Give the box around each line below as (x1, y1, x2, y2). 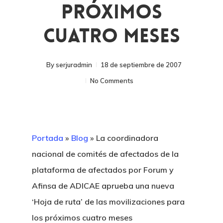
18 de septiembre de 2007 (101, 61, 182, 69)
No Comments (90, 77, 133, 85)
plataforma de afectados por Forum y (32, 165, 174, 175)
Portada (32, 133, 63, 143)
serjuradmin (56, 61, 92, 69)
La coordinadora (96, 133, 158, 143)
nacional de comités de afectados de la (32, 149, 179, 159)
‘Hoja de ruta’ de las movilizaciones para (32, 197, 185, 207)
